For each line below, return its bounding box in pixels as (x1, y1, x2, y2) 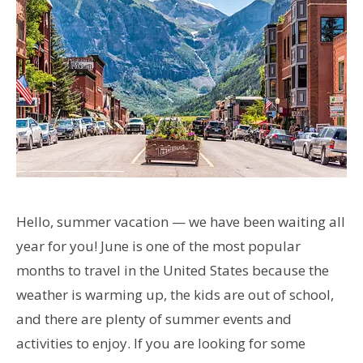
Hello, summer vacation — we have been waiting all (16, 211, 345, 231)
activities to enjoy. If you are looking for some (16, 333, 305, 352)
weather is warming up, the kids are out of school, (16, 284, 334, 304)
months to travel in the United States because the (16, 260, 329, 280)
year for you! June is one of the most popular (16, 236, 301, 255)
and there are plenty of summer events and (16, 309, 292, 328)
